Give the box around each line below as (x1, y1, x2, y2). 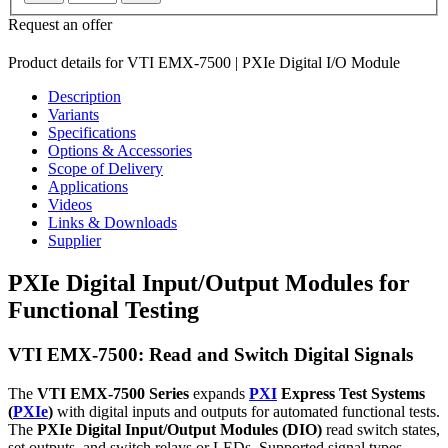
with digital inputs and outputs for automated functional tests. (53, 402, 440, 420)
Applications (48, 178, 128, 196)
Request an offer (8, 16, 112, 34)
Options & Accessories (48, 142, 192, 160)
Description (48, 88, 121, 106)
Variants (48, 106, 99, 124)
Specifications (48, 124, 136, 142)
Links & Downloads (48, 214, 177, 232)
